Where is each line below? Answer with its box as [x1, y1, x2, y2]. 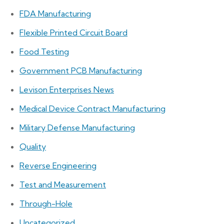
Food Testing [19, 46, 69, 56]
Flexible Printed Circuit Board [19, 27, 127, 37]
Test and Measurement [19, 179, 106, 189]
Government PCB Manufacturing [19, 65, 142, 75]
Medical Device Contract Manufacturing [19, 103, 165, 113]
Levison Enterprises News [19, 84, 114, 94]
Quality [19, 141, 46, 151]
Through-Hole [19, 198, 72, 208]
